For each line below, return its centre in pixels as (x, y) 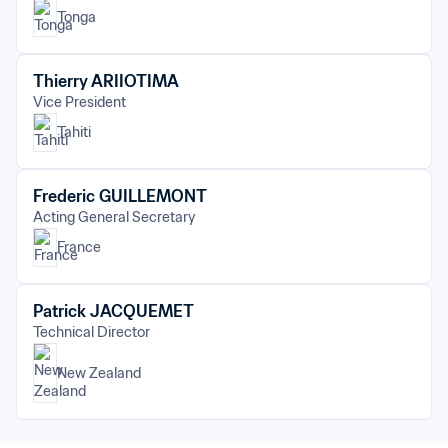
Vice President (79, 102)
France (79, 247)
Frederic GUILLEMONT (120, 196)
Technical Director (91, 332)
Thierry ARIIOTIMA (106, 81)
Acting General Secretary (114, 217)
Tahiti (74, 132)
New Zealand (99, 372)
